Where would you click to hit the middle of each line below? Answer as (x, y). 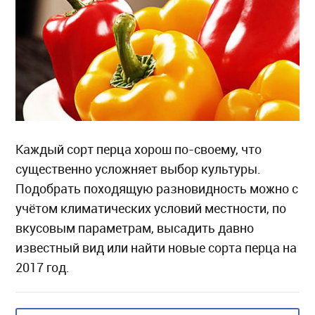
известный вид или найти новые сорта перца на (156, 248)
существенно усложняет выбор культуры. (139, 169)
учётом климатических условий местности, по (151, 209)
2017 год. (43, 268)
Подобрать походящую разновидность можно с (157, 189)
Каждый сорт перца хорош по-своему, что (139, 150)
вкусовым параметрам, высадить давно (135, 229)
